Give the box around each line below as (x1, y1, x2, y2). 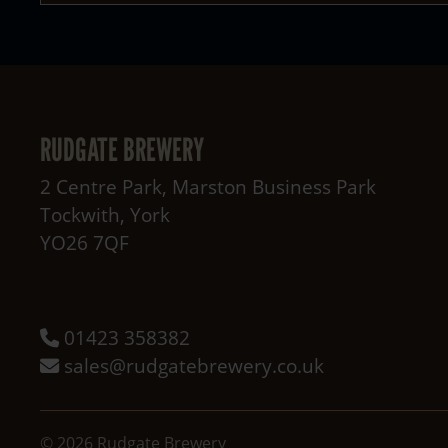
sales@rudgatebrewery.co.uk (59, 352, 324, 380)
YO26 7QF (40, 229, 129, 257)
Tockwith (40, 201, 120, 229)
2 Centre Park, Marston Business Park (40, 173, 376, 201)
